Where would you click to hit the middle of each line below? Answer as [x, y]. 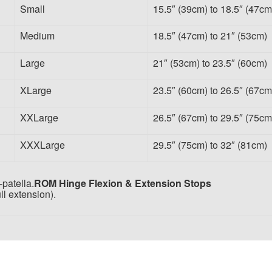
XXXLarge [42, 145]
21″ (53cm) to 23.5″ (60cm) [210, 63]
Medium [37, 36]
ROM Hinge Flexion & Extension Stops [123, 183]
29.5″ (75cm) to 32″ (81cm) [210, 145]
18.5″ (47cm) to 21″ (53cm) [210, 36]
